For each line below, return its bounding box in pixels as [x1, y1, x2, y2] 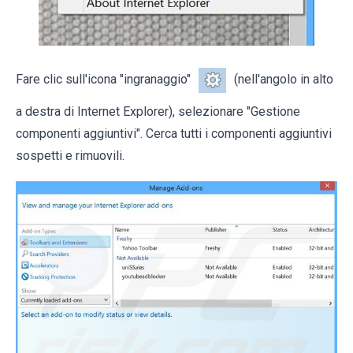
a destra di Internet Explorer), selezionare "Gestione [16, 104, 300, 120]
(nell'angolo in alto [234, 72, 333, 87]
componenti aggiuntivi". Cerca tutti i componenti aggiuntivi [16, 126, 332, 142]
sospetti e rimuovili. [16, 148, 124, 164]
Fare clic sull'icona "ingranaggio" [16, 72, 191, 87]
